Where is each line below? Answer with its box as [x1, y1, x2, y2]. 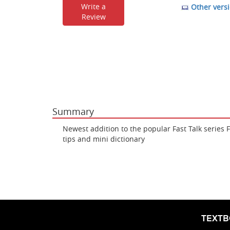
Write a [81, 2, 106, 11]
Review [81, 12, 106, 22]
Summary [52, 105, 94, 118]
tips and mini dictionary [63, 134, 145, 144]
